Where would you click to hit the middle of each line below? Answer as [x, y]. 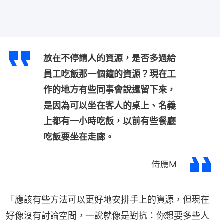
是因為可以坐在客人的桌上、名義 [110, 105]
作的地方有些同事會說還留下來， [110, 89]
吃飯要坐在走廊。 [79, 137]
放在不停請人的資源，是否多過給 [110, 58]
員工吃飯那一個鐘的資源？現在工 [110, 74]
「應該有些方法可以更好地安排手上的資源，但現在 [108, 199]
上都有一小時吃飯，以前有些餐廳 [110, 121]
